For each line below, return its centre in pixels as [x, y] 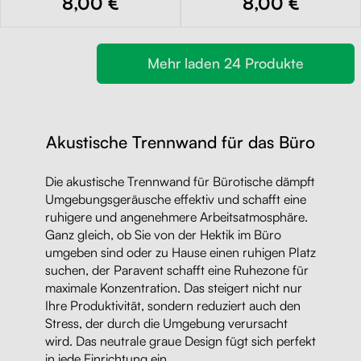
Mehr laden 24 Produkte [226, 63]
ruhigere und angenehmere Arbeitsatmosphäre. [176, 216]
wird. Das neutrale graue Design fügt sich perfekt [180, 340]
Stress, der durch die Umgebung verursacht [166, 323]
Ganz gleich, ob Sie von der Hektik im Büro [163, 234]
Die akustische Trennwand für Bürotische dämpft [180, 181]
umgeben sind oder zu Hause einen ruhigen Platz [180, 252]
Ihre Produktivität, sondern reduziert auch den [173, 305]
